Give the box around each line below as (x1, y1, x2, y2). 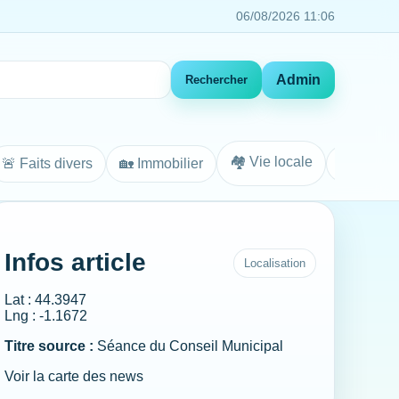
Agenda (339, 155, 389, 171)
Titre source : (4, 338, 94, 354)
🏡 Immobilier (119, 155, 203, 171)
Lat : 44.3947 (4, 292, 86, 307)
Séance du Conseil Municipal (94, 338, 283, 354)
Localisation (244, 256, 305, 270)
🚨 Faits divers (2, 155, 93, 171)
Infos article (4, 248, 146, 276)
